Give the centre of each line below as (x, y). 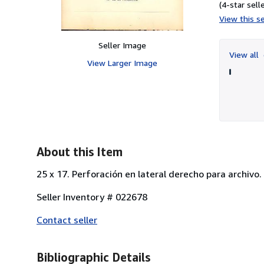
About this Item (80, 151)
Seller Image (122, 45)
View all (245, 54)
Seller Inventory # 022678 (92, 197)
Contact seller (67, 220)
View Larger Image (122, 62)
